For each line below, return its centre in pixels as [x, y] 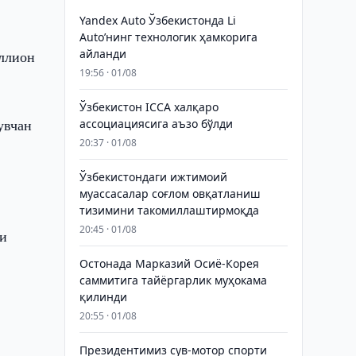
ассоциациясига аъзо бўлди [156, 124]
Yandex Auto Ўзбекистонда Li [157, 20]
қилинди [103, 297]
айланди [103, 54]
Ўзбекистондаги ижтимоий [153, 177]
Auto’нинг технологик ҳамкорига [168, 37]
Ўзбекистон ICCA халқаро [149, 107]
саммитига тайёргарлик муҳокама [173, 280]
